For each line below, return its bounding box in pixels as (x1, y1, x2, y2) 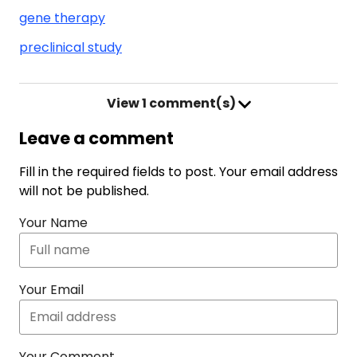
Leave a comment (19, 126, 174, 150)
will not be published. (19, 181, 149, 200)
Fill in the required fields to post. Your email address (19, 162, 338, 181)
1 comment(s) (139, 93, 238, 112)
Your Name (19, 213, 88, 232)
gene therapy (19, 8, 105, 27)
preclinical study (19, 37, 122, 57)
